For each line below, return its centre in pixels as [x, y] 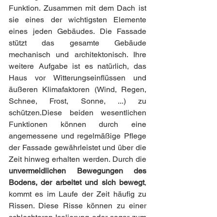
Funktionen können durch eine [77, 124]
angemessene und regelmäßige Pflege [77, 136]
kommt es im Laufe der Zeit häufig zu [77, 194]
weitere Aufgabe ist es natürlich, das [77, 66]
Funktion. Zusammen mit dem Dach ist [77, 8]
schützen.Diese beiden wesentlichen [77, 112]
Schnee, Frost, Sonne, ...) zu [77, 101]
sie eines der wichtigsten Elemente [77, 19]
